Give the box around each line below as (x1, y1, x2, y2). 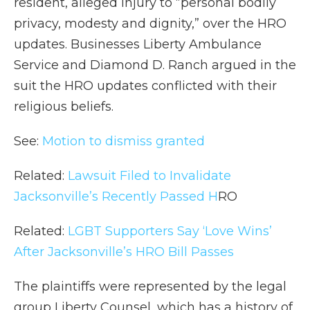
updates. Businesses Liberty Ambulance (14, 37, 262, 53)
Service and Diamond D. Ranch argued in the (14, 57, 296, 73)
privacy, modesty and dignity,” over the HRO (14, 16, 286, 32)
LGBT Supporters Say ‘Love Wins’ (68, 224, 272, 239)
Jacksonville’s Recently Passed (14, 189, 208, 205)
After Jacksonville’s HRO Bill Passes (14, 244, 234, 260)
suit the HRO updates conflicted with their (14, 78, 277, 94)
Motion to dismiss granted (42, 134, 205, 149)
